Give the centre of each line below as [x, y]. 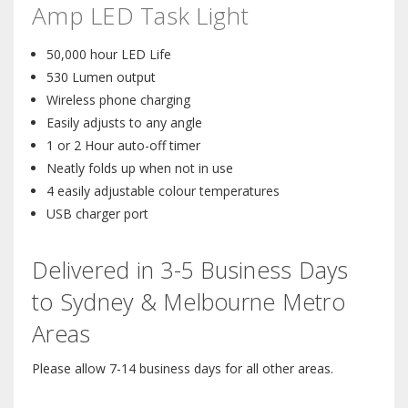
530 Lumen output [102, 77]
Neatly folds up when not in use [140, 168]
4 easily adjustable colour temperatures [163, 191]
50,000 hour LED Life [109, 55]
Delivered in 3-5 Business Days [190, 270]
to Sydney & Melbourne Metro [189, 302]
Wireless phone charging [119, 100]
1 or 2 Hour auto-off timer [124, 146]
